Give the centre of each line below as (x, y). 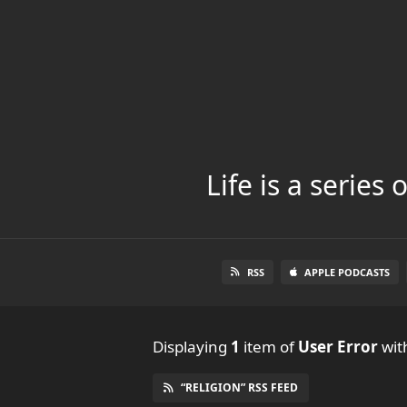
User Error (338, 346)
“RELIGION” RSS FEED (239, 387)
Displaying (192, 346)
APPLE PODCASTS (347, 272)
